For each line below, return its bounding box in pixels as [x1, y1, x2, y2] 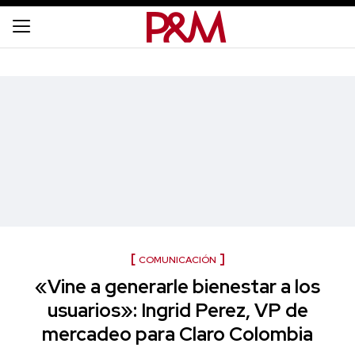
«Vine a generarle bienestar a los [35, 274, 320, 299]
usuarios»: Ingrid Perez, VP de [47, 298, 308, 323]
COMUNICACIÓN [138, 254, 216, 266]
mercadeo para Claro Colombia [42, 322, 313, 346]
